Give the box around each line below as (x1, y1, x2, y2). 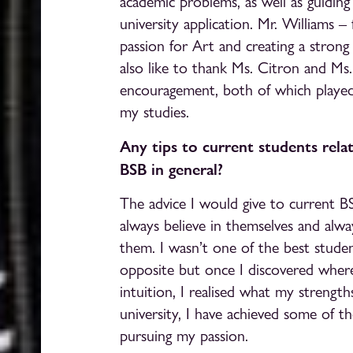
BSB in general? (120, 160, 223, 179)
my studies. (120, 103, 189, 121)
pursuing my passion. (120, 327, 248, 345)
